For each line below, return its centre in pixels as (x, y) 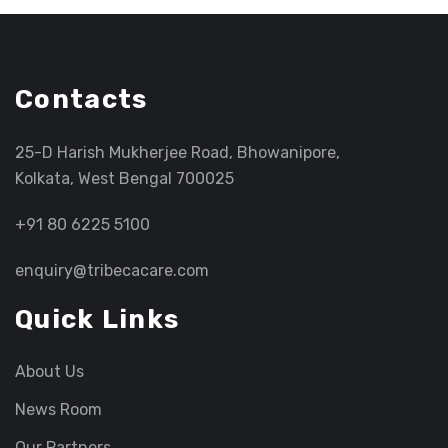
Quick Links (97, 320)
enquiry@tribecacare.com (112, 271)
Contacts (81, 100)
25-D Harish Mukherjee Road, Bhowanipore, (177, 153)
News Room (58, 410)
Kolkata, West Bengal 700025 (124, 179)
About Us (49, 372)
